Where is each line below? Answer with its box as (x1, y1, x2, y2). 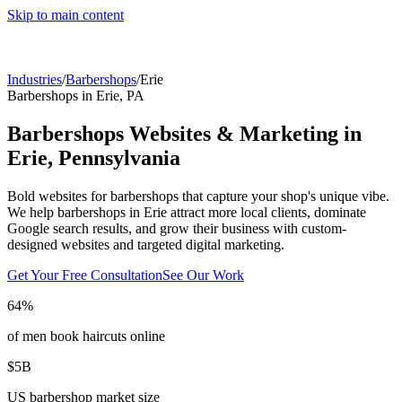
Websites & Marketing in (124, 121, 362, 145)
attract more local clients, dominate (167, 204, 366, 220)
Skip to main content (7, 7, 124, 22)
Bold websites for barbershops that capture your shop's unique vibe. (7, 188, 389, 204)
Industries (7, 72, 62, 87)
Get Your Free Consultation (7, 267, 162, 283)
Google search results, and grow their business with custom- (7, 220, 346, 236)
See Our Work (162, 267, 244, 283)
